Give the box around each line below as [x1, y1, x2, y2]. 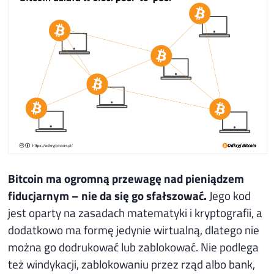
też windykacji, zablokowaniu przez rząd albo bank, [8, 254, 256, 273]
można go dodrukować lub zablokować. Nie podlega [8, 237, 259, 256]
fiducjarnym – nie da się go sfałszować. [8, 186, 210, 204]
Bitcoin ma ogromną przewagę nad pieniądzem [8, 169, 245, 187]
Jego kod [209, 186, 251, 204]
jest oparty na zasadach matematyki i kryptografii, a [8, 203, 263, 221]
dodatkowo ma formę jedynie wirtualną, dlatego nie [8, 220, 260, 239]
